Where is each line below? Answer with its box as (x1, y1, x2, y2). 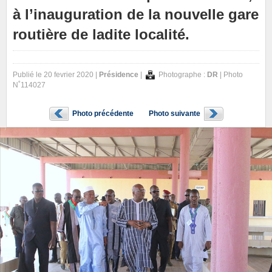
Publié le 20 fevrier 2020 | (13, 70, 99, 79)
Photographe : (157, 70, 207, 79)
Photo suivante (148, 109, 200, 118)
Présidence (99, 70, 138, 79)
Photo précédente (72, 109, 134, 118)
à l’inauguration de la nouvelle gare (13, 6, 259, 22)
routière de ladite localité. (13, 26, 189, 42)
